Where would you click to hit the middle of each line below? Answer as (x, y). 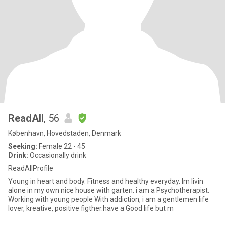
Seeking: (23, 146)
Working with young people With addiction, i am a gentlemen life (108, 199)
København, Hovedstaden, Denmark (65, 133)
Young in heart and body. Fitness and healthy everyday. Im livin (100, 181)
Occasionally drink (57, 155)
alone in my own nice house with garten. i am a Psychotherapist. (109, 190)
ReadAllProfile (31, 168)
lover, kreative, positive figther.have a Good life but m (91, 208)
